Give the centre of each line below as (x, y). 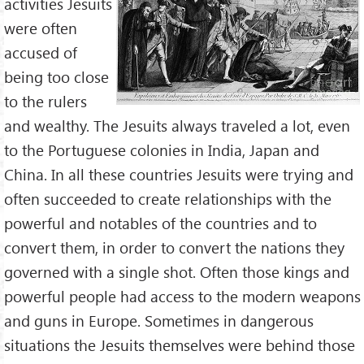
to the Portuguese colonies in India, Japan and (162, 150)
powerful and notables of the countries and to (160, 223)
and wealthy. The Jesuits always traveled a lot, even (177, 126)
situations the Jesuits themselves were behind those (180, 345)
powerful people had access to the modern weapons (182, 297)
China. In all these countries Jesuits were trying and (179, 175)
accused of (41, 53)
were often (41, 28)
